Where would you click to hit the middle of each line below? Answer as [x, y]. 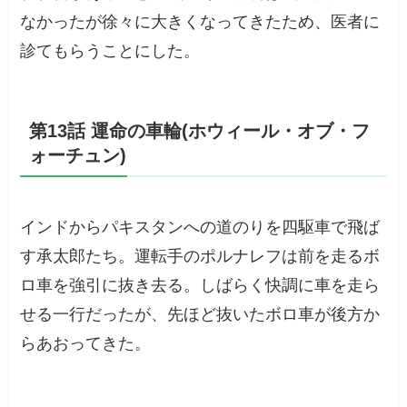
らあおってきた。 [86, 343]
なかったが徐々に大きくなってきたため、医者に [200, 21]
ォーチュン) [78, 155]
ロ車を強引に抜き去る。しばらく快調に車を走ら [200, 285]
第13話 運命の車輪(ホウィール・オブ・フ [200, 130]
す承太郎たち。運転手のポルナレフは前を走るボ [200, 256]
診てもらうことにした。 [110, 50]
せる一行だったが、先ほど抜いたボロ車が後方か [200, 314]
